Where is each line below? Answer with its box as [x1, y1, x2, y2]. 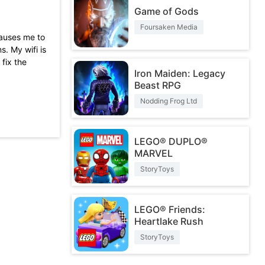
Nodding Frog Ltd [140, 96, 197, 105]
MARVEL [134, 147, 173, 159]
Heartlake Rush [134, 215, 203, 227]
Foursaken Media [140, 22, 198, 31]
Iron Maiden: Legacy [134, 67, 225, 79]
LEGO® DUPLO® [134, 135, 208, 147]
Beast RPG [134, 79, 181, 91]
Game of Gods [134, 5, 199, 17]
